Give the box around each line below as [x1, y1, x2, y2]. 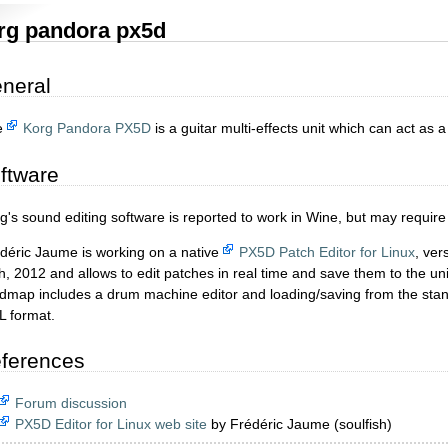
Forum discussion [15, 395, 127, 412]
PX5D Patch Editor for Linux [239, 243, 415, 260]
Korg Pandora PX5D [23, 120, 151, 137]
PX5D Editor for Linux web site [15, 416, 207, 433]
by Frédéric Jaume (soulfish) [207, 416, 392, 433]
